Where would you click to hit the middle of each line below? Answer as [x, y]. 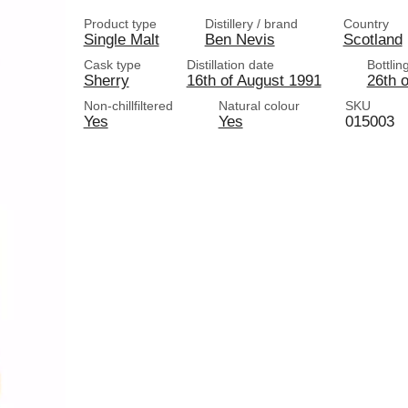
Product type [120, 24]
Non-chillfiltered [128, 106]
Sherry [106, 80]
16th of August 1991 [254, 80]
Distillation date [230, 65]
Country [366, 24]
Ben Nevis [240, 39]
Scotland [372, 39]
